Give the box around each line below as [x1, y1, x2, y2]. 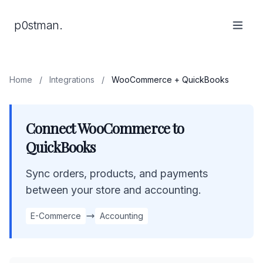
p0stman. [14, 18, 62, 32]
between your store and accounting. [26, 184, 201, 196]
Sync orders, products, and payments [26, 167, 208, 180]
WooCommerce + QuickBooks [112, 75, 229, 85]
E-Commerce [31, 211, 81, 221]
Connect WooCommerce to [26, 119, 184, 137]
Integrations [49, 75, 95, 85]
